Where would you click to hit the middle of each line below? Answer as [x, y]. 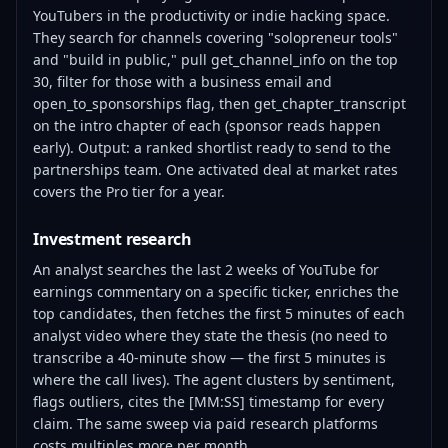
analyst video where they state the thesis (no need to [210, 335]
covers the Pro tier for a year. [129, 191]
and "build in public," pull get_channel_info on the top [215, 59]
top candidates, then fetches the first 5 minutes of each [219, 313]
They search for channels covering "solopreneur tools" [215, 37]
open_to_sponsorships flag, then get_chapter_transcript [219, 103]
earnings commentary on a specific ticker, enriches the [216, 291]
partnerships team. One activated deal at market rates [215, 169]
